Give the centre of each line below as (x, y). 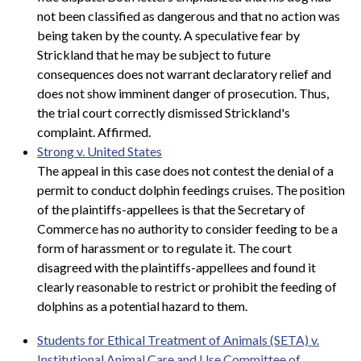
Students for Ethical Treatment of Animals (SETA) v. (178, 339)
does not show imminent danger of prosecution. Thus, (183, 93)
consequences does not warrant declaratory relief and (184, 74)
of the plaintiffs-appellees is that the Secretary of (171, 210)
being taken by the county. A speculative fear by (168, 35)
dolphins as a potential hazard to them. (142, 306)
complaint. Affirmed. (94, 132)
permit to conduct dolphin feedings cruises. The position (191, 190)
